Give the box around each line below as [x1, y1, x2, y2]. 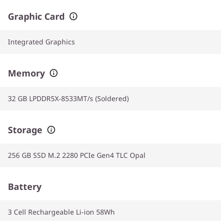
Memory [8, 67, 45, 79]
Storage [8, 123, 42, 136]
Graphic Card [8, 10, 65, 22]
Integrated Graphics [8, 37, 75, 46]
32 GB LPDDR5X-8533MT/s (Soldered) [8, 93, 129, 103]
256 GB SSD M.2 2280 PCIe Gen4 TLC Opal [8, 150, 146, 160]
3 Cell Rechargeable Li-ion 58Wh [8, 207, 115, 217]
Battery [8, 180, 41, 192]
